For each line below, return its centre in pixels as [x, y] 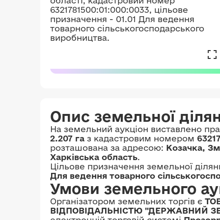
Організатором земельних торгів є [127, 201]
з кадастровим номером [141, 138]
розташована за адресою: [108, 148]
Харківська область [94, 157]
